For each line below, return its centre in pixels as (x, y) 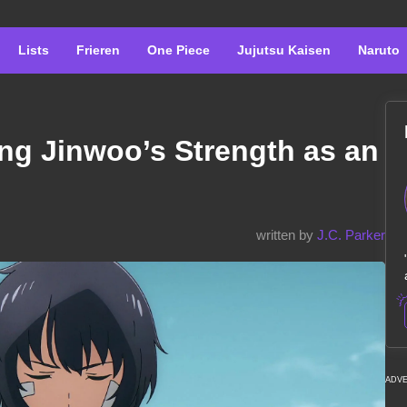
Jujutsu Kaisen (284, 50)
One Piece (179, 50)
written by (287, 235)
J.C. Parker (351, 235)
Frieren (98, 50)
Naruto (379, 50)
